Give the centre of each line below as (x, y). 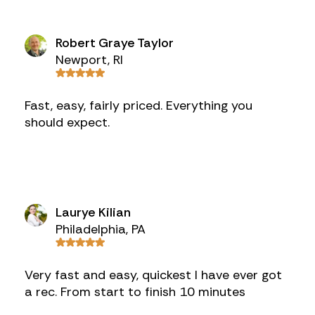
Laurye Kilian (93, 212)
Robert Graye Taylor (114, 43)
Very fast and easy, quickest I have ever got (153, 275)
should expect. (67, 122)
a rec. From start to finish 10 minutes (135, 292)
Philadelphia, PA (100, 229)
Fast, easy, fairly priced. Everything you (138, 105)
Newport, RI (89, 60)
